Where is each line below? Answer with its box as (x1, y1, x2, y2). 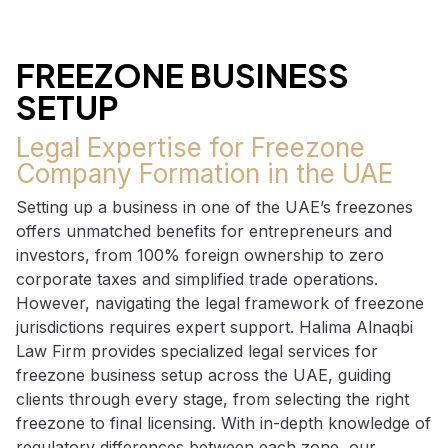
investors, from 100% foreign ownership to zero (16, 245, 384, 266)
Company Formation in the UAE (16, 158, 393, 190)
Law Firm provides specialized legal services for (16, 341, 378, 362)
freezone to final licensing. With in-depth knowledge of (16, 413, 431, 434)
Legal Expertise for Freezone (16, 132, 365, 164)
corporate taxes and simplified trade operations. (16, 269, 378, 290)
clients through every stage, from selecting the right (16, 389, 409, 410)
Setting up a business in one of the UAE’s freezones (16, 197, 413, 218)
